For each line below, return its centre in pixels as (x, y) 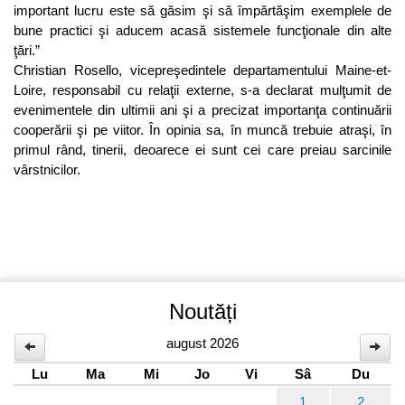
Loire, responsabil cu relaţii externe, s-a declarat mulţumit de (202, 90)
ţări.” (27, 51)
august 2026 (202, 344)
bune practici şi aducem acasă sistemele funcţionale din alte (202, 31)
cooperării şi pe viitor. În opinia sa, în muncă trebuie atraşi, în (202, 130)
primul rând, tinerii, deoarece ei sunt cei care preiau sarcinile (202, 150)
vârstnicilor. (47, 170)
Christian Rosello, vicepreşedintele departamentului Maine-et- (202, 71)
